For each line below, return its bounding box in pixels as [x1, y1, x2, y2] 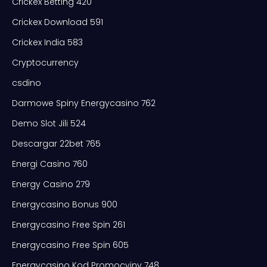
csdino [12, 76, 41, 89]
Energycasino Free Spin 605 [12, 238, 129, 251]
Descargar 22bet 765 [12, 137, 101, 150]
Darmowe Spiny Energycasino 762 [12, 97, 156, 109]
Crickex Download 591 [12, 15, 103, 28]
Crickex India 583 [12, 36, 83, 48]
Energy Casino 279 [12, 178, 90, 190]
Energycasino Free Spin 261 [12, 218, 125, 231]
